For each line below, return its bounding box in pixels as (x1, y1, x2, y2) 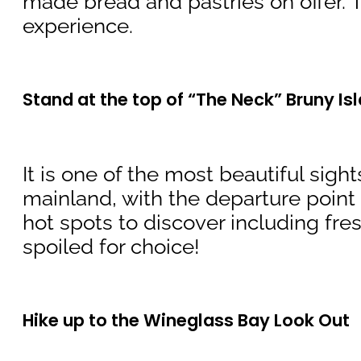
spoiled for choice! (23, 234, 200, 259)
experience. (23, 14, 133, 39)
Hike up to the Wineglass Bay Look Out (23, 308, 350, 332)
